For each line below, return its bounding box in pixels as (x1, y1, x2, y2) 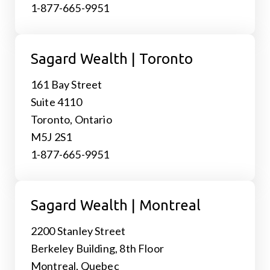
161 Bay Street (30, 77, 102, 91)
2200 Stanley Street (30, 224, 126, 237)
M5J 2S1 (30, 130, 72, 143)
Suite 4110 (30, 95, 82, 108)
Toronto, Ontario (30, 112, 112, 126)
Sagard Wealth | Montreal (30, 196, 201, 213)
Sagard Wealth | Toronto (30, 50, 193, 67)
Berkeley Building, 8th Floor (30, 241, 164, 255)
